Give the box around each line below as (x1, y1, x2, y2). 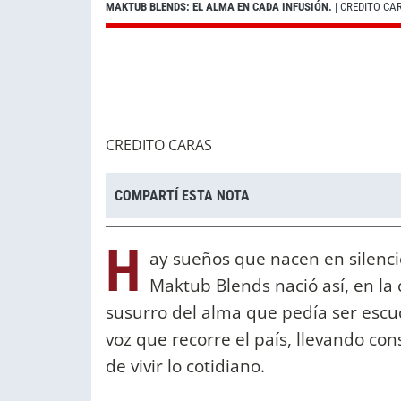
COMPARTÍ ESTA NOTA (115, 186, 250, 204)
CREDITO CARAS (106, 135, 212, 156)
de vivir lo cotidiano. (106, 354, 265, 379)
